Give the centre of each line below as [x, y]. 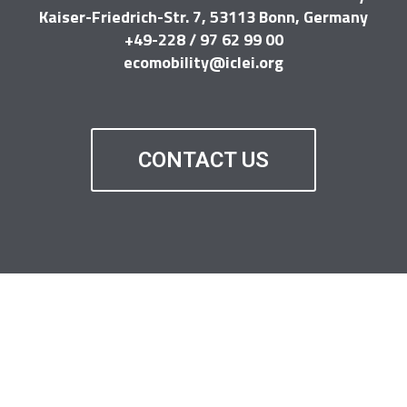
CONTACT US [203, 160]
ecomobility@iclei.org [203, 62]
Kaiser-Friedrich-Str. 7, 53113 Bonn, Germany [203, 17]
